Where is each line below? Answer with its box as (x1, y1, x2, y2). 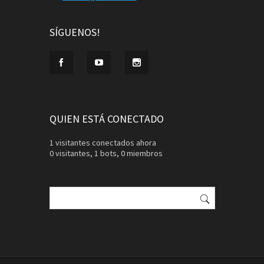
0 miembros (121, 148, 163, 159)
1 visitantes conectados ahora (49, 137, 156, 148)
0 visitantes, (49, 148, 93, 159)
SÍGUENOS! (49, 25, 100, 39)
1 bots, (94, 148, 119, 159)
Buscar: (49, 181, 75, 192)
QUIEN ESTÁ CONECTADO (49, 112, 164, 126)
